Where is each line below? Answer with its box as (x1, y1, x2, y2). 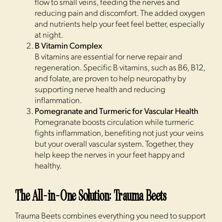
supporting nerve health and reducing (35, 86, 166, 95)
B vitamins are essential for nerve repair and (35, 53, 182, 62)
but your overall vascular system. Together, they (35, 140, 193, 149)
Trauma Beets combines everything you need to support (15, 212, 206, 221)
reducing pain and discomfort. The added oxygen (35, 9, 205, 18)
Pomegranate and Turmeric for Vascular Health (35, 108, 198, 116)
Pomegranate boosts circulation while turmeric (35, 118, 194, 127)
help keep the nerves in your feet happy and (35, 151, 185, 160)
